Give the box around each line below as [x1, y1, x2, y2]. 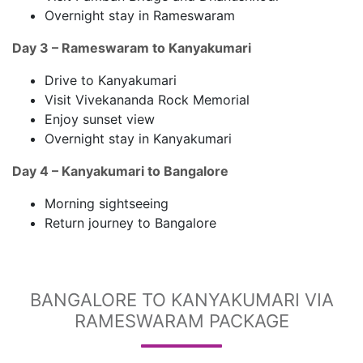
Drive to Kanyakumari [45, 72, 177, 88]
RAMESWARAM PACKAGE [74, 310, 289, 331]
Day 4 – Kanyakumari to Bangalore [12, 163, 228, 179]
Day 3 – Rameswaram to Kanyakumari [12, 40, 251, 56]
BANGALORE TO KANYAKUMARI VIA [29, 289, 334, 310]
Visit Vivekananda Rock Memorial [45, 92, 250, 108]
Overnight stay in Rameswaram [45, 7, 235, 23]
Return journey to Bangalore [45, 215, 216, 231]
